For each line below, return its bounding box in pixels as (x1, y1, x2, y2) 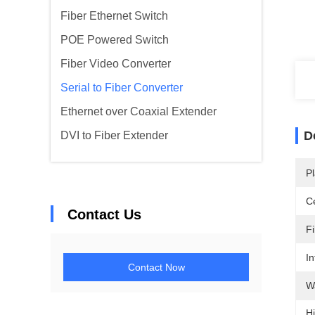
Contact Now (127, 262, 185, 273)
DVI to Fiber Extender (60, 129, 168, 141)
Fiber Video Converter (60, 58, 171, 70)
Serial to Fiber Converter (60, 82, 183, 94)
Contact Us (67, 207, 141, 222)
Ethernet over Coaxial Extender (60, 105, 217, 117)
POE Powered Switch (60, 34, 169, 46)
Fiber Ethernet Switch (60, 10, 168, 22)
